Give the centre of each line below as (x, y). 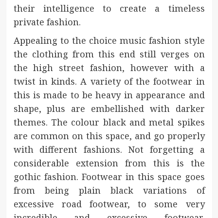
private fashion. (47, 22)
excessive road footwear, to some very (109, 204)
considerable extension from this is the (109, 163)
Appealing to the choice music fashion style (109, 40)
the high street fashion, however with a (109, 67)
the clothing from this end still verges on (109, 54)
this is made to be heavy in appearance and (109, 95)
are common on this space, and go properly (109, 136)
